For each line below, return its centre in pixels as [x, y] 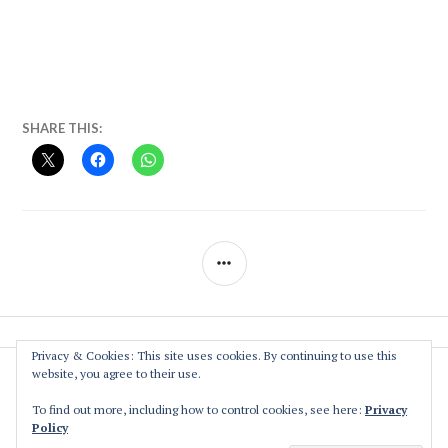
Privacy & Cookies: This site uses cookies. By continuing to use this [214, 355]
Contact [224, 435]
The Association [224, 377]
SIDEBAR [277, 256]
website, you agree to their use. [116, 373]
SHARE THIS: [62, 128]
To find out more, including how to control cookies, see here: [198, 409]
